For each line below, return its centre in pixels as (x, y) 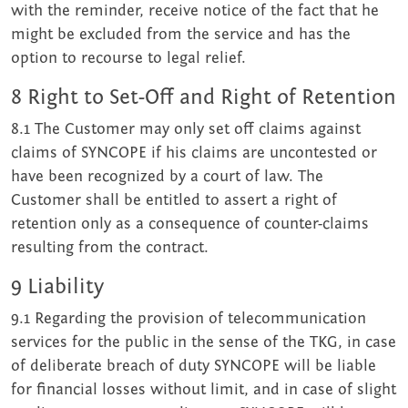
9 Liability (57, 287)
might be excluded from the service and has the (181, 35)
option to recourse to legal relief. (128, 58)
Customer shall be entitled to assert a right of (174, 200)
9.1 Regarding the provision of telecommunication (189, 319)
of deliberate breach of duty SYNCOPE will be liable (194, 366)
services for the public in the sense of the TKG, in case (204, 342)
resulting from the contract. (110, 248)
